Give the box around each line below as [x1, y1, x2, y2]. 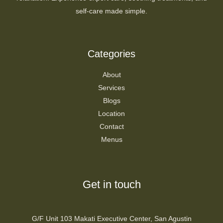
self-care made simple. [76, 7, 147, 15]
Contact [99, 122, 124, 131]
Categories [88, 48, 135, 60]
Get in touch [82, 178, 141, 191]
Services [98, 84, 125, 92]
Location [98, 110, 125, 118]
